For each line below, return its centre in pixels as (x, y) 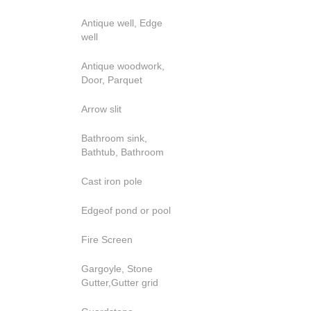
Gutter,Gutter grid (120, 283)
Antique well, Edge (122, 23)
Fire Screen (107, 239)
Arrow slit (101, 109)
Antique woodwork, (123, 66)
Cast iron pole (112, 181)
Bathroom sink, (114, 138)
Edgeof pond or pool (126, 210)
